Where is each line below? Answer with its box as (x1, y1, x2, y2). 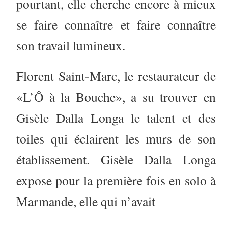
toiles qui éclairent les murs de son (16, 130, 216, 148)
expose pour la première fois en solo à (16, 172, 216, 189)
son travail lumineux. (16, 36, 130, 54)
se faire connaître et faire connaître (16, 15, 216, 33)
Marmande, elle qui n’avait (16, 192, 155, 210)
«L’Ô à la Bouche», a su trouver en (16, 88, 216, 106)
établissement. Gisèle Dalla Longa (16, 151, 216, 168)
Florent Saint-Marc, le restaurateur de (16, 67, 216, 85)
